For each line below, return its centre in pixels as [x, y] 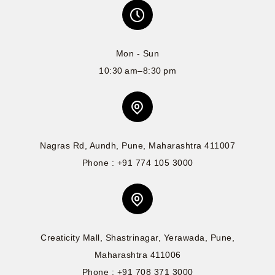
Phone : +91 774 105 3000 [137, 163]
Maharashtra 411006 [137, 255]
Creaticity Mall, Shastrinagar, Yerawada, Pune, [137, 238]
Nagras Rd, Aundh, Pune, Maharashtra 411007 [137, 146]
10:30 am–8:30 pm [137, 71]
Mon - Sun [137, 54]
